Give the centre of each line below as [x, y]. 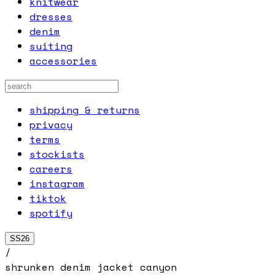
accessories [63, 60]
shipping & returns [85, 110]
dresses [51, 16]
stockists [57, 154]
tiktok [48, 198]
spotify [51, 213]
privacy [51, 124]
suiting [51, 46]
